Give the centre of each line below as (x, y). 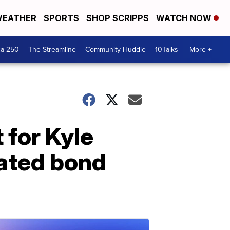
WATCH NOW (185, 18)
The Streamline (52, 50)
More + (200, 50)
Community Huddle (116, 50)
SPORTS (61, 18)
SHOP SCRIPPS (118, 18)
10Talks (167, 50)
